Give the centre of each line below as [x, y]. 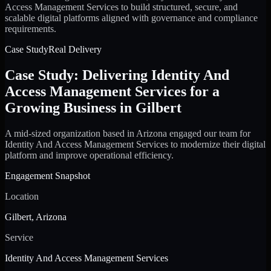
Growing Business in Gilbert [93, 107]
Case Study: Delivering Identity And [117, 75]
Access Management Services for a [112, 91]
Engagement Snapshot [47, 175]
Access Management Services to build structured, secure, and [121, 7]
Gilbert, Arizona [36, 217]
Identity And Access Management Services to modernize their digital [135, 144]
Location [22, 196]
